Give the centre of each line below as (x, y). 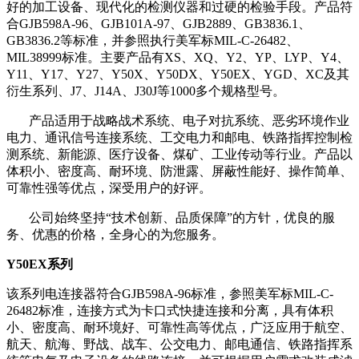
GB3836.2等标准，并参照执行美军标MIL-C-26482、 (153, 40)
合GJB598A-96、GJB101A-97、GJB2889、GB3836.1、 (159, 24)
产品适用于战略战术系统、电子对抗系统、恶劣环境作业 (178, 121)
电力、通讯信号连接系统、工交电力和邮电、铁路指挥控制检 (179, 137)
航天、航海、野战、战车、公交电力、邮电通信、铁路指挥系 (179, 344)
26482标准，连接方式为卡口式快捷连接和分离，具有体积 (170, 311)
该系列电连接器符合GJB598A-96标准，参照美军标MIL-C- (170, 294)
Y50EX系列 (40, 264)
